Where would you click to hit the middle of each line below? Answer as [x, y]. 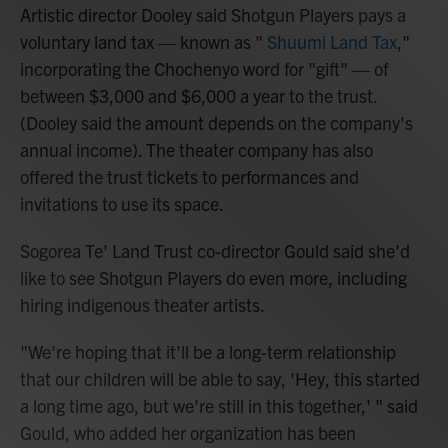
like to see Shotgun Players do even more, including [213, 278]
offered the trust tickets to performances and [189, 177]
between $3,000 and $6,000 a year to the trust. [198, 96]
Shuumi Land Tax [332, 42]
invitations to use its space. [122, 204]
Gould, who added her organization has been [188, 433]
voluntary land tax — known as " [143, 42]
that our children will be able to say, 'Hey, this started [220, 379]
